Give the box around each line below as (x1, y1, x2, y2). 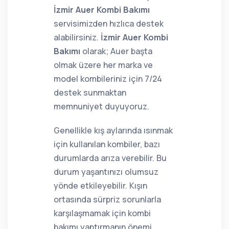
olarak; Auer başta (80, 45, 152, 57)
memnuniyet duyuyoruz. (54, 101, 149, 112)
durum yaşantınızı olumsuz (54, 166, 158, 177)
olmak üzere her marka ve (54, 59, 153, 71)
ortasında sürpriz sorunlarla (54, 194, 161, 205)
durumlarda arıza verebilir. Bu (54, 152, 167, 164)
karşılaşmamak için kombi (54, 208, 151, 219)
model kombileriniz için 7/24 (54, 73, 162, 84)
